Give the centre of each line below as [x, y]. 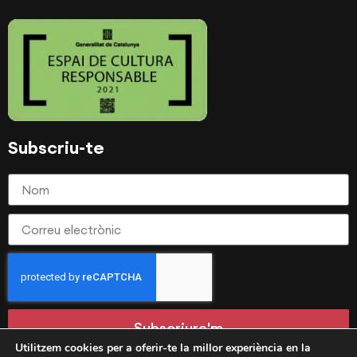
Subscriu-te [56, 148]
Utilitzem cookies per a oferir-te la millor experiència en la [163, 348]
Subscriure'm [178, 328]
